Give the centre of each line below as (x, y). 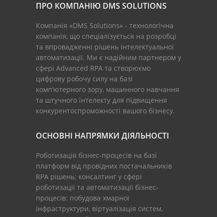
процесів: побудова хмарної (83, 198)
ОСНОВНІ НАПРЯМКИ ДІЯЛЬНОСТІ (102, 135)
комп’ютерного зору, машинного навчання (108, 89)
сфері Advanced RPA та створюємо (93, 68)
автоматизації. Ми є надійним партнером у (108, 57)
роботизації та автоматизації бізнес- (97, 187)
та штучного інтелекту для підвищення (101, 100)
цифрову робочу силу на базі (84, 78)
